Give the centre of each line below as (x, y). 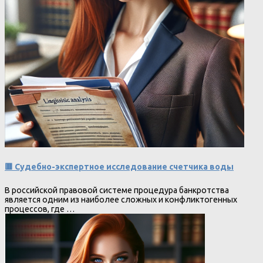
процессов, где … (40, 209)
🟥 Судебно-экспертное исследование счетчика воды (119, 166)
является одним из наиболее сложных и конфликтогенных (121, 200)
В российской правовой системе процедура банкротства (117, 190)
